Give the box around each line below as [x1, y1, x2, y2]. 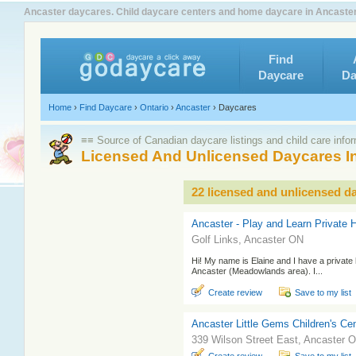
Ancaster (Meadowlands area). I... [192, 266, 323, 276]
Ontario [140, 103, 168, 112]
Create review [208, 288, 262, 297]
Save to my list [295, 288, 351, 297]
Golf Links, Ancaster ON [192, 234, 304, 246]
